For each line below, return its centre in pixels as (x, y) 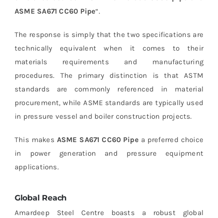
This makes (36, 140)
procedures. (37, 76)
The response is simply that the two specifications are (109, 35)
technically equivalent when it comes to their (109, 48)
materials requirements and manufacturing (109, 62)
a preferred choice (171, 140)
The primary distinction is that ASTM (132, 76)
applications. (36, 167)
